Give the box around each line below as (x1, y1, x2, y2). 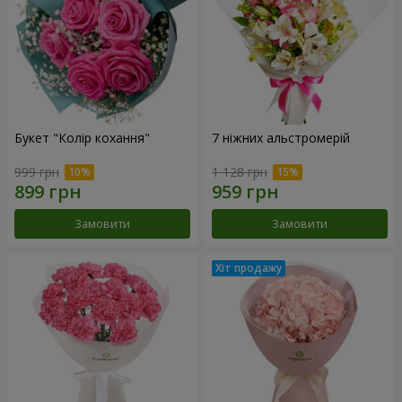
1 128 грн (212, 163, 267, 181)
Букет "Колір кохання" (14, 128, 150, 146)
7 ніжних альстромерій (212, 128, 350, 146)
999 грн (14, 163, 59, 181)
